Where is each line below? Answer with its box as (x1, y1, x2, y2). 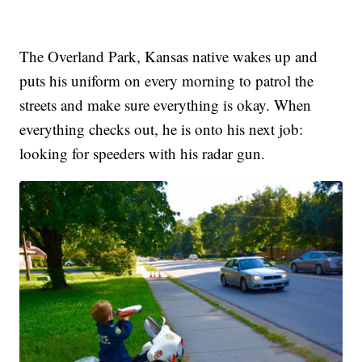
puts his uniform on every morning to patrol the (19, 70, 314, 91)
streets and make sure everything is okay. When (19, 95, 312, 116)
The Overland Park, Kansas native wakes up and (19, 46, 318, 67)
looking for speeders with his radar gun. (19, 143, 266, 164)
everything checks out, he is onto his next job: (19, 119, 304, 140)
